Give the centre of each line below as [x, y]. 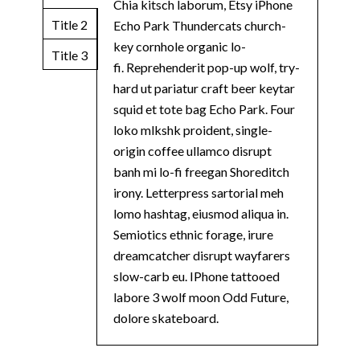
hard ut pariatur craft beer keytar [205, 88]
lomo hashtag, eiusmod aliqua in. [201, 213]
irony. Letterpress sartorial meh [199, 192]
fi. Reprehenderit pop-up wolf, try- [207, 67]
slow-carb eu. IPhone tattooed [197, 276]
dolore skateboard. [166, 317]
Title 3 [70, 55]
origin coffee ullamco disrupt [193, 150]
